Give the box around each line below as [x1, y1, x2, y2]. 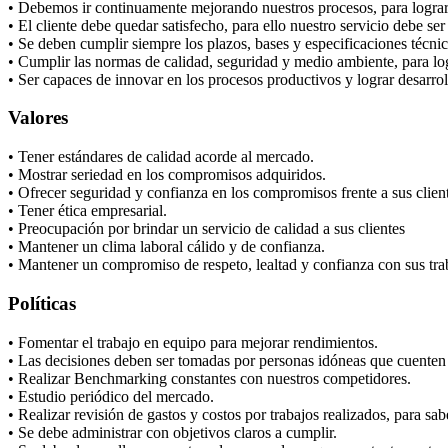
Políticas [8, 292, 76, 314]
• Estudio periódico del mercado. [8, 387, 214, 405]
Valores [8, 107, 68, 129]
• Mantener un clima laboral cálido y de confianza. [8, 238, 325, 256]
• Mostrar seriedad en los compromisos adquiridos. [8, 166, 326, 184]
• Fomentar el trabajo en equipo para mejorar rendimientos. [8, 333, 378, 351]
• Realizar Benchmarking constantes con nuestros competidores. [8, 369, 411, 387]
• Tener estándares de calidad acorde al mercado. [8, 148, 314, 166]
